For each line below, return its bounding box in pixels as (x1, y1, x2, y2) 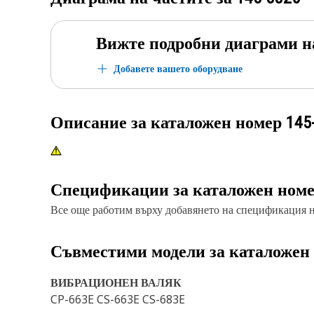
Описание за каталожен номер (50, 113, 286, 132)
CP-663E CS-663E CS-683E (50, 292, 185, 307)
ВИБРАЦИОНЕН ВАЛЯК (50, 275, 182, 290)
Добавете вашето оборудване (114, 62, 243, 75)
